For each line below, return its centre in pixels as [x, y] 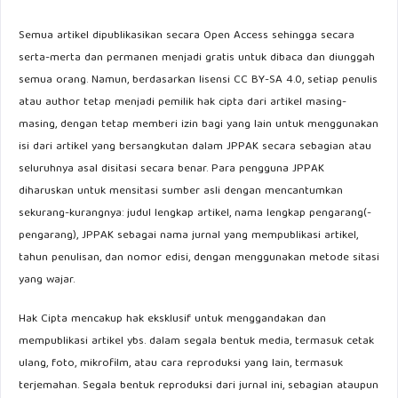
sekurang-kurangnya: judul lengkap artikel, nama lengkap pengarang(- [195, 214]
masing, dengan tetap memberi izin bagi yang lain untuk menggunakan [199, 125]
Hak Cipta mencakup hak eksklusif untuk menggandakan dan [172, 319]
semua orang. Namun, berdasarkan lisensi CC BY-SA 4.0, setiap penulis [198, 80]
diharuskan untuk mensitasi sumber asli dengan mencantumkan [181, 191]
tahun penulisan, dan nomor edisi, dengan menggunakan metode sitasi [199, 258]
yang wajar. [47, 280]
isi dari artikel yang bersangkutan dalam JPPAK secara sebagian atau [195, 147]
